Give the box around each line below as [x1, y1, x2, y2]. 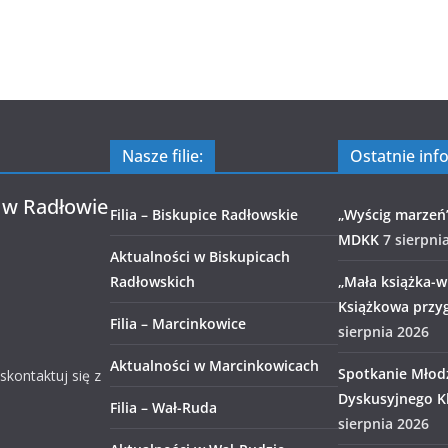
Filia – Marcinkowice [110, 314, 246, 333]
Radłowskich [110, 272, 195, 291]
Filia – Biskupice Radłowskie [110, 205, 298, 224]
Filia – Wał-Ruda [110, 398, 217, 417]
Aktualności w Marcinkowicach [110, 356, 319, 375]
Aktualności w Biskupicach [110, 247, 290, 266]
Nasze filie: [122, 145, 203, 167]
